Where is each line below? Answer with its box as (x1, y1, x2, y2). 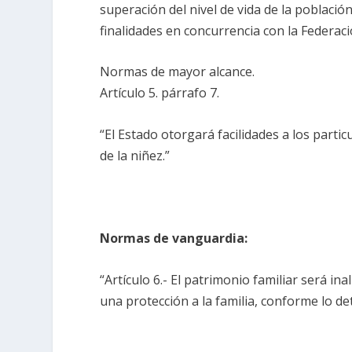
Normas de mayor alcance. (100, 63, 255, 81)
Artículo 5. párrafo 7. (100, 84, 220, 102)
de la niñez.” (100, 146, 170, 164)
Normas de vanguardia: (100, 229, 248, 247)
